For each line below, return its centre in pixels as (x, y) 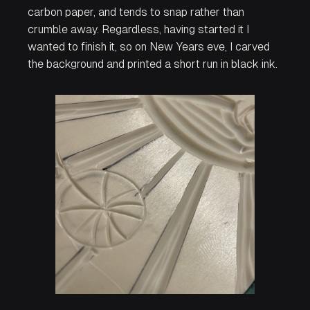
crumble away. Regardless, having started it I (138, 30)
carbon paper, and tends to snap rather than (136, 12)
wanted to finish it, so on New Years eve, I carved (149, 47)
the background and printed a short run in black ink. (153, 64)
